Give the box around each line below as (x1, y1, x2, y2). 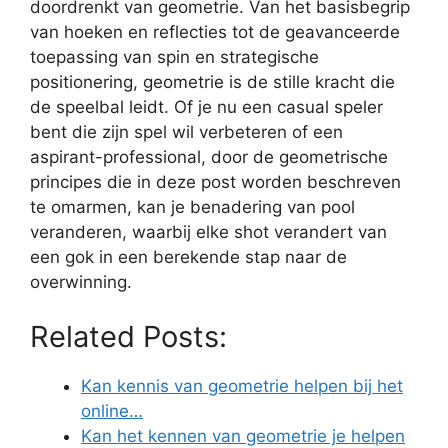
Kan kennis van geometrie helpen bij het (81, 376, 403, 396)
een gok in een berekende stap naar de (30, 246, 347, 267)
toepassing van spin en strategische (30, 46, 319, 67)
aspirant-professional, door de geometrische (30, 146, 388, 167)
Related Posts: (30, 319, 227, 354)
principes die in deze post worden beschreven (30, 171, 401, 192)
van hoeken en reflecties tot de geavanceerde (30, 21, 400, 42)
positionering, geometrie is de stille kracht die (30, 71, 395, 92)
